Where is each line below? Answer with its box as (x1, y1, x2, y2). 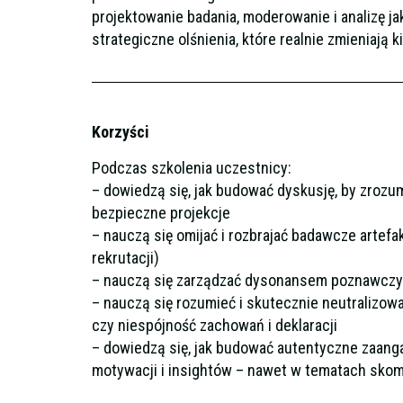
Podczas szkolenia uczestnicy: (92, 158, 291, 178)
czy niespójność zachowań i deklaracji (92, 316, 337, 336)
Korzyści (92, 122, 149, 141)
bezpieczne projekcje (92, 203, 230, 223)
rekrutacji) (92, 248, 159, 268)
